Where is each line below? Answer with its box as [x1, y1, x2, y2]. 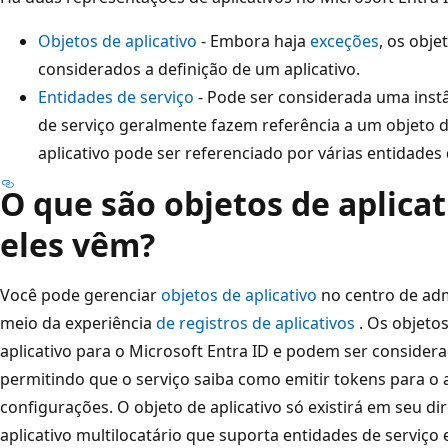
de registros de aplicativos [156, 311, 355, 334]
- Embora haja [197, 29, 310, 52]
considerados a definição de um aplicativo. [38, 57, 360, 80]
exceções [310, 29, 379, 52]
